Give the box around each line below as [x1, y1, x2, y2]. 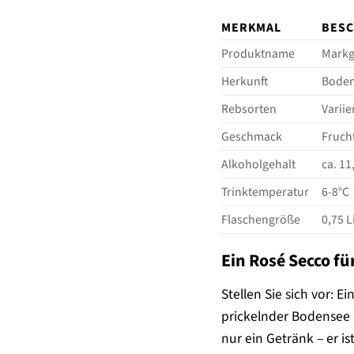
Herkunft [221, 72, 269, 90]
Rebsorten [221, 100, 277, 118]
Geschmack [221, 127, 283, 145]
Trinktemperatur [221, 183, 310, 201]
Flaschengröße [221, 210, 301, 228]
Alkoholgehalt [221, 155, 296, 173]
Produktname [221, 44, 296, 62]
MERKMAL [221, 18, 281, 36]
